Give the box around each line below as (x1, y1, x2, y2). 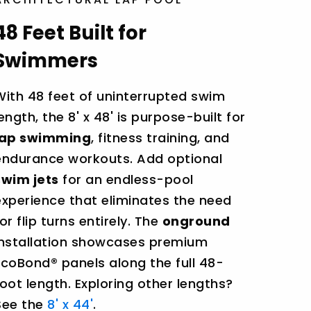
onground (162, 212, 230, 230)
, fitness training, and (91, 128, 230, 146)
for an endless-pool (58, 170, 194, 188)
